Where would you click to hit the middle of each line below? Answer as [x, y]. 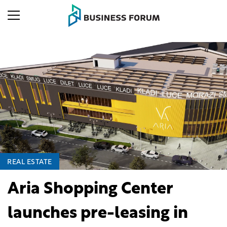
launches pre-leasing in [98, 214]
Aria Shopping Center [90, 189]
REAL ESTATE [30, 162]
